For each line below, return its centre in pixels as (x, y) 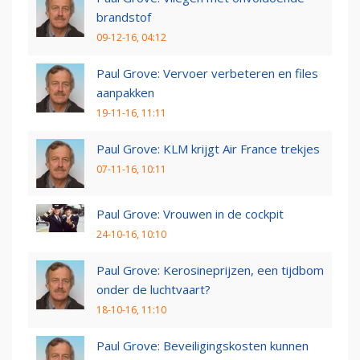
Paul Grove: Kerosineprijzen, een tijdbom (210, 270)
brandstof (124, 16)
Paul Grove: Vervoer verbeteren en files (207, 73)
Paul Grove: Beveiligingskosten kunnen (202, 345)
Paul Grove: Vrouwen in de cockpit (190, 213)
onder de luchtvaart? (153, 289)
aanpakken (125, 92)
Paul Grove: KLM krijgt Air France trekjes (208, 148)
